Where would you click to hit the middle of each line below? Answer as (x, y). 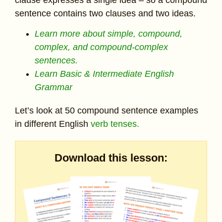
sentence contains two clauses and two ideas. (105, 13)
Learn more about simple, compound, (109, 34)
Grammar (54, 87)
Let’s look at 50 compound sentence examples (107, 111)
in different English (53, 124)
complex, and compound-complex (101, 47)
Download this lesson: (111, 158)
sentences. (56, 61)
